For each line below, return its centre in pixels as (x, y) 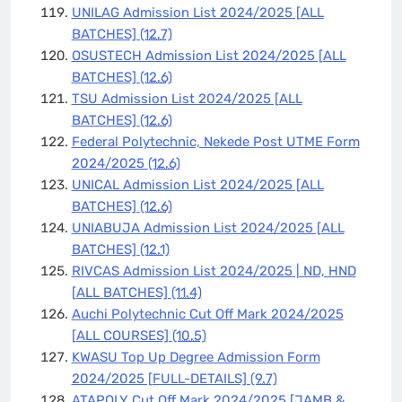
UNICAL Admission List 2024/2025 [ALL (197, 184)
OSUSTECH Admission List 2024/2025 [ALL (209, 55)
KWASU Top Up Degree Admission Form (196, 357)
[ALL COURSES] (122, 335)
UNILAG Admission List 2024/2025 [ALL (197, 12)
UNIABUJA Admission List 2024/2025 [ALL (208, 227)
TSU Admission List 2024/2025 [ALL (187, 98)
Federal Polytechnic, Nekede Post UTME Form (215, 141)
